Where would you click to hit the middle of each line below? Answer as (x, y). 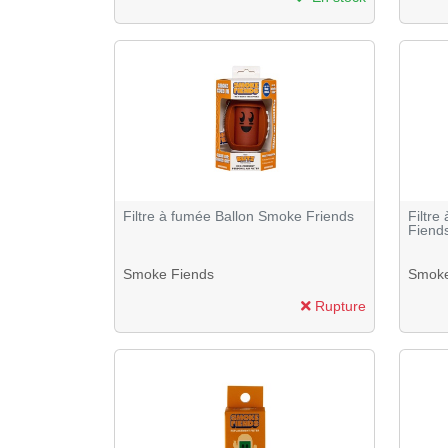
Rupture (338, 305)
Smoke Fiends (168, 273)
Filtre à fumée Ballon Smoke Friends (238, 216)
